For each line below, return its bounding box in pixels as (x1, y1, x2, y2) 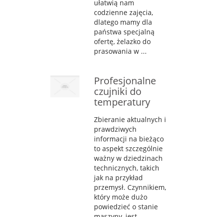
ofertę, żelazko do (94, 36, 151, 46)
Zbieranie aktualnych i (94, 114, 166, 124)
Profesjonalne (94, 74, 156, 87)
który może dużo (94, 192, 147, 201)
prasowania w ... (94, 46, 147, 56)
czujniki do (94, 84, 141, 98)
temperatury (94, 95, 150, 108)
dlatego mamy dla (94, 17, 152, 27)
